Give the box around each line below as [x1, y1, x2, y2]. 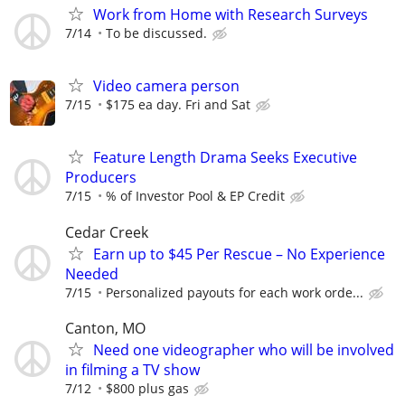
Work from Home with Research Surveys [93, 5, 368, 24]
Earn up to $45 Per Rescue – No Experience [93, 243, 385, 264]
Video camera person [93, 76, 240, 97]
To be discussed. [106, 24, 207, 42]
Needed [65, 263, 118, 284]
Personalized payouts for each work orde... [106, 283, 363, 301]
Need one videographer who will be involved [93, 339, 394, 360]
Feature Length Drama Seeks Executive [93, 147, 357, 168]
